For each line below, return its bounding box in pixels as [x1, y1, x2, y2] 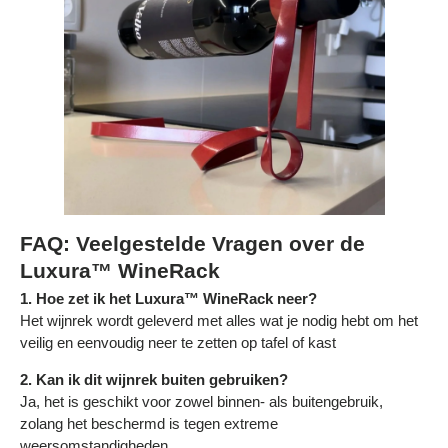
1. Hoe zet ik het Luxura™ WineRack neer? [20, 290, 317, 308]
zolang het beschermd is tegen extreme [20, 415, 278, 433]
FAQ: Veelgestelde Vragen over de [20, 232, 365, 256]
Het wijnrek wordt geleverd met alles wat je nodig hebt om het [20, 312, 418, 330]
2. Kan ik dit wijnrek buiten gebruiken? [20, 371, 288, 389]
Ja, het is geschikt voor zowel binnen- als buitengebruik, [20, 393, 383, 411]
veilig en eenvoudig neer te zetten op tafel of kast [20, 334, 336, 352]
